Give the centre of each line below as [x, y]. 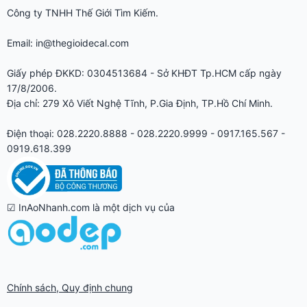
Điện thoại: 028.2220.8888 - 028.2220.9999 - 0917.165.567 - [146, 134]
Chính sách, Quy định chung [70, 288]
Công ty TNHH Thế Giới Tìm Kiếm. [83, 13]
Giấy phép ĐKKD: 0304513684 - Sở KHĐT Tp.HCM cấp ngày [144, 73]
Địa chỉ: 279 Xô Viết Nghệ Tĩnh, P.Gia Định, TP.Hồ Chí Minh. [140, 103]
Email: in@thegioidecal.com [68, 43]
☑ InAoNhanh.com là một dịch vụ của [91, 207]
